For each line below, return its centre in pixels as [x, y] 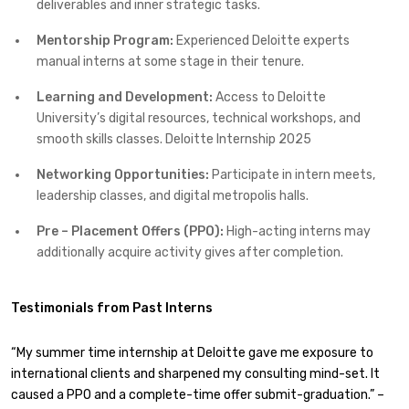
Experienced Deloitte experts [262, 40]
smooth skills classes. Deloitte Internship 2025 [174, 139]
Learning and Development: [125, 97]
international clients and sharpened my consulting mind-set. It [195, 373]
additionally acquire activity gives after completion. [190, 252]
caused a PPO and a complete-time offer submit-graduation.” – [198, 394]
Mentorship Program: [105, 40]
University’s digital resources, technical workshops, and [199, 118]
